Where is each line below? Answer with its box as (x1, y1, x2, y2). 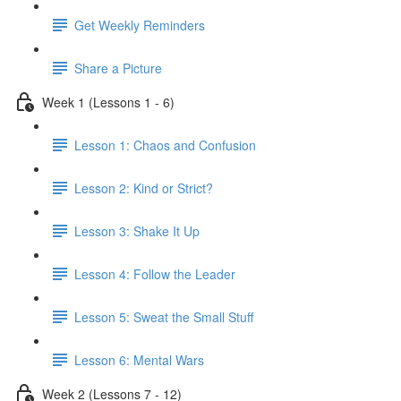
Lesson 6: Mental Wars (74, 350, 204, 369)
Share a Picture (74, 58, 162, 77)
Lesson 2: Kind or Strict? (74, 178, 213, 197)
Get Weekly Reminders (74, 15, 205, 34)
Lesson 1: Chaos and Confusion (74, 135, 256, 154)
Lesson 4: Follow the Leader (74, 264, 235, 283)
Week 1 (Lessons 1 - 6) (42, 92, 175, 111)
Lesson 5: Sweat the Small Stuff (74, 307, 253, 326)
